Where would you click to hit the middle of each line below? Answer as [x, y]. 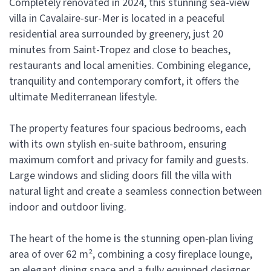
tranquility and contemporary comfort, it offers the [124, 82]
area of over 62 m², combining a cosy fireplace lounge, [131, 255]
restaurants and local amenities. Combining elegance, [130, 66]
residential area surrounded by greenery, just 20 [116, 34]
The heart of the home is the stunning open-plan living [131, 239]
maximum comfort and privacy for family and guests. [129, 160]
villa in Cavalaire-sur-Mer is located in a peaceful [117, 19]
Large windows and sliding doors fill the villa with [120, 176]
